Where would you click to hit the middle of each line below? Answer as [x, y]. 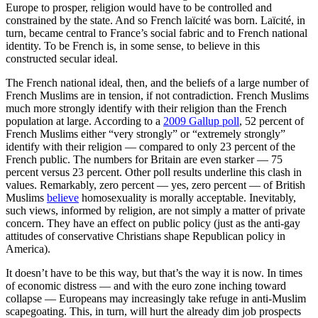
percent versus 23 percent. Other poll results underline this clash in [154, 172]
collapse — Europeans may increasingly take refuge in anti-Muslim [156, 299]
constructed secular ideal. [62, 59]
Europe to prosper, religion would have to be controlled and [139, 8]
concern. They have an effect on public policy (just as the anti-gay [153, 224]
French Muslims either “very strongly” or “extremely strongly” [146, 134]
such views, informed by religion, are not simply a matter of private [155, 211]
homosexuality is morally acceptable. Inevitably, [187, 198]
